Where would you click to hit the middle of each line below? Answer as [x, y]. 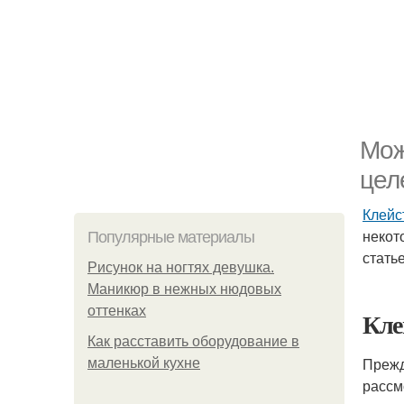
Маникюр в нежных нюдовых [184, 289]
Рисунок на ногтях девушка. [181, 267]
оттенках [117, 311]
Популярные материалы [171, 237]
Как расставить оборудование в [193, 341]
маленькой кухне [144, 363]
